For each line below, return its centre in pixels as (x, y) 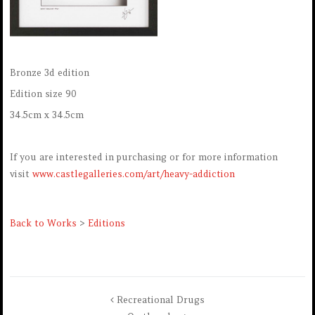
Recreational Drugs (161, 300)
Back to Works (43, 223)
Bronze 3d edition (50, 73)
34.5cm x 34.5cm (47, 115)
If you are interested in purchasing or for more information (144, 157)
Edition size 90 (43, 94)
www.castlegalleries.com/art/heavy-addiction (134, 174)
